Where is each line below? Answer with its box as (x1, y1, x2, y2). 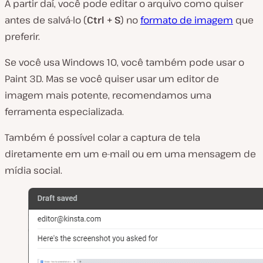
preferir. (5, 30, 40, 43)
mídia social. (5, 164, 62, 177)
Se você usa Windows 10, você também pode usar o (5, 56, 244, 69)
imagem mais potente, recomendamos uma (5, 89, 211, 102)
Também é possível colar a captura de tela (5, 131, 200, 144)
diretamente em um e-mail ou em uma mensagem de (5, 147, 256, 160)
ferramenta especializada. (5, 105, 124, 118)
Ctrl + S (87, 14, 120, 26)
